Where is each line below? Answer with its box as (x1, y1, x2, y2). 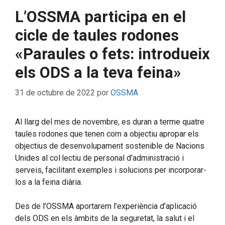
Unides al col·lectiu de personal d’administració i (15, 153, 184, 163)
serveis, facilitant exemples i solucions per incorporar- (15, 165, 206, 175)
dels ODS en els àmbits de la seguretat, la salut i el (15, 213, 194, 223)
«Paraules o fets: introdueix (15, 44, 210, 63)
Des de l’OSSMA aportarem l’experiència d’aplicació (15, 201, 197, 211)
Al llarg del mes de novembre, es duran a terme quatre (15, 117, 204, 127)
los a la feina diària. (15, 177, 82, 187)
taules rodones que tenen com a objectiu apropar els (15, 129, 199, 139)
